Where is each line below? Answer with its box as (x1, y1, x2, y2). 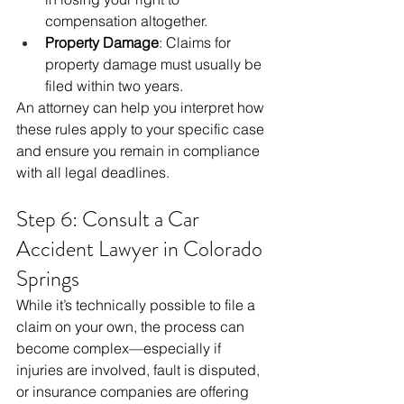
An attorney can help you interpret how (16, 98, 268, 117)
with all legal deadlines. (16, 163, 170, 182)
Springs (16, 263, 79, 295)
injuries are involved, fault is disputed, (16, 361, 263, 380)
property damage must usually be (45, 55, 265, 74)
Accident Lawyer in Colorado (16, 234, 267, 265)
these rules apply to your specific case (16, 120, 268, 139)
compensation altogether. (45, 12, 207, 31)
